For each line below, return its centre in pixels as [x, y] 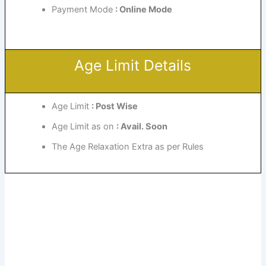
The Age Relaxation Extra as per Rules [128, 146]
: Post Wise [115, 106]
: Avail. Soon [142, 126]
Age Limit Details [133, 65]
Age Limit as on [84, 126]
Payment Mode [84, 9]
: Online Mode [144, 9]
